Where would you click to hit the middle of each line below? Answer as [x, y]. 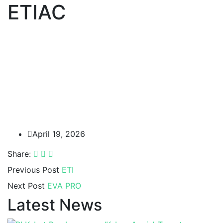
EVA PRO [64, 185]
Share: [19, 154]
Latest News [55, 205]
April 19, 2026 [59, 134]
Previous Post [33, 169]
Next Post [26, 185]
